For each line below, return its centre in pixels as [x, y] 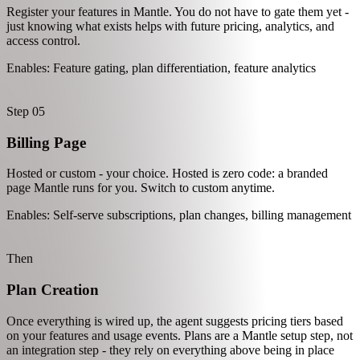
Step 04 [26, 95]
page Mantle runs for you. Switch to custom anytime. [141, 333]
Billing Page [46, 288]
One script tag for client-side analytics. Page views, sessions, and [170, 10]
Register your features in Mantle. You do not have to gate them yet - [178, 157]
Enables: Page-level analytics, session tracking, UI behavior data [169, 51]
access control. [43, 186]
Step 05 [26, 256]
